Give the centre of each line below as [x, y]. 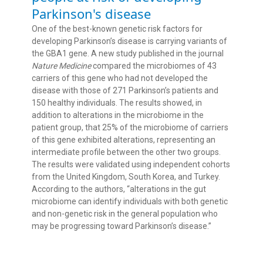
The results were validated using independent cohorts [131, 165]
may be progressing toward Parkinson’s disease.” [122, 226]
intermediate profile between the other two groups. [126, 152]
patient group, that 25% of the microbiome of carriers [130, 128]
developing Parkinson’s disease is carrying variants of [129, 41]
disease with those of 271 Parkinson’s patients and [125, 91]
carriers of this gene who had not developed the [120, 78]
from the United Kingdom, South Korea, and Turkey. [126, 177]
